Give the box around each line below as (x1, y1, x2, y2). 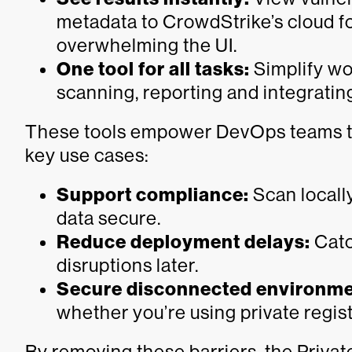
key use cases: (25, 144, 149, 166)
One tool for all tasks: (57, 57, 250, 80)
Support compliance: (57, 183, 249, 206)
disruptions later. (57, 254, 199, 276)
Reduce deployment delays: (57, 230, 310, 253)
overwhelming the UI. (57, 34, 237, 56)
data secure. (57, 207, 161, 229)
